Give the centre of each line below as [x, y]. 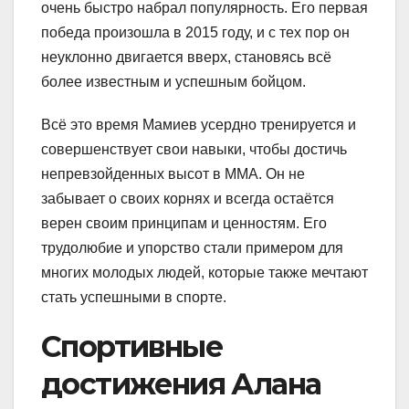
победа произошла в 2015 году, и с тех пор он [195, 32]
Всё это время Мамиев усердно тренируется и [199, 124]
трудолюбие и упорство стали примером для [192, 247]
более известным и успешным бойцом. [173, 81]
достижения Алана [181, 383]
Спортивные [131, 346]
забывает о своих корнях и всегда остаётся [188, 198]
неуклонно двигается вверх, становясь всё [186, 57]
